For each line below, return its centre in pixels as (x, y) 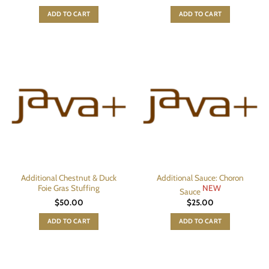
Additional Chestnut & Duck (69, 178)
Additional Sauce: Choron (200, 178)
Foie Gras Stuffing (69, 188)
